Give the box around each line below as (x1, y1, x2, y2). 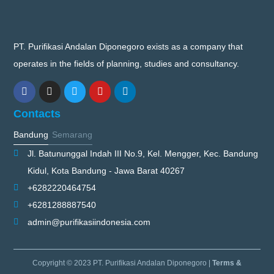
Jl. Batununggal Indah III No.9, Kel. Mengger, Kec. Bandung (27, 148, 258, 158)
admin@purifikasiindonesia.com (27, 217, 150, 227)
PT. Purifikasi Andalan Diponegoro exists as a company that (13, 41, 243, 51)
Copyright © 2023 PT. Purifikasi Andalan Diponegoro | (32, 258, 212, 267)
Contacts (13, 107, 61, 120)
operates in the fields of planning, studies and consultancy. (13, 58, 240, 68)
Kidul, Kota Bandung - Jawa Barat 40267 (27, 165, 185, 176)
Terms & (212, 258, 242, 267)
